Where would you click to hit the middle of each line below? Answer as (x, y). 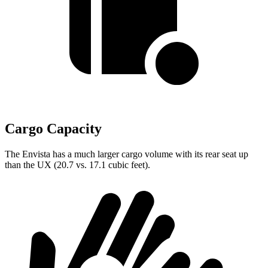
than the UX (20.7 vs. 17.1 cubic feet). (77, 165)
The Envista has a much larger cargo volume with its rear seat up (127, 154)
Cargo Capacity (53, 129)
